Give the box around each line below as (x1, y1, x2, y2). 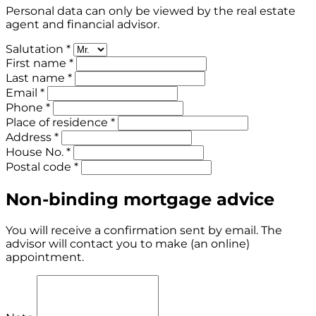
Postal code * (6, 160, 78, 174)
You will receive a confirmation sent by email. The (6, 224, 282, 238)
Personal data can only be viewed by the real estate (6, 4, 296, 18)
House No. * (6, 145, 71, 159)
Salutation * (6, 42, 71, 56)
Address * (6, 130, 59, 145)
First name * (6, 56, 73, 71)
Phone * (6, 101, 50, 115)
